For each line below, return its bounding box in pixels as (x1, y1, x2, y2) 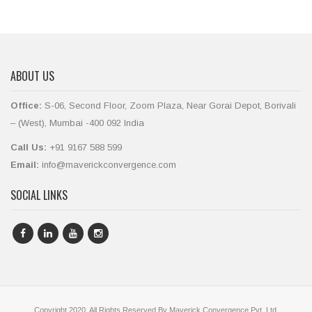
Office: (10, 100, 42, 111)
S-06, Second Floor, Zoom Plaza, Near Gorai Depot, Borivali (42, 100, 296, 111)
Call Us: (10, 142, 47, 153)
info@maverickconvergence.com (39, 159, 176, 170)
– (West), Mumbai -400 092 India (10, 118, 144, 128)
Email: (10, 159, 39, 170)
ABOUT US (10, 68, 54, 84)
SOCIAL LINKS (10, 187, 68, 203)
